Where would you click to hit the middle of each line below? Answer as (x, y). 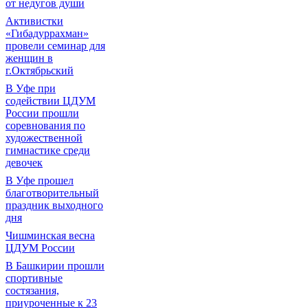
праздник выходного (54, 205)
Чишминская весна (50, 235)
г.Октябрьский (40, 70)
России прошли (42, 113)
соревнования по (45, 125)
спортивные (34, 278)
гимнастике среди (48, 150)
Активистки (34, 21)
